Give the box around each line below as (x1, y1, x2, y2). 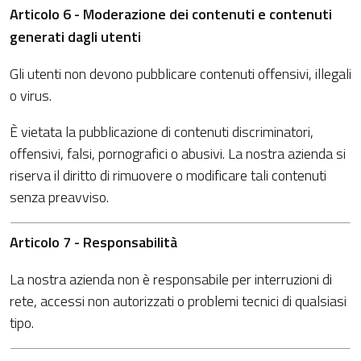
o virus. (10, 85, 52, 106)
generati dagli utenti (10, 26, 141, 48)
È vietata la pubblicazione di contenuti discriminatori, (10, 121, 313, 143)
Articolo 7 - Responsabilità (10, 231, 177, 253)
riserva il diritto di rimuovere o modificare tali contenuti (10, 164, 326, 186)
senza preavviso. (10, 186, 109, 208)
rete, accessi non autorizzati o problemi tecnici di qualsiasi (10, 290, 346, 312)
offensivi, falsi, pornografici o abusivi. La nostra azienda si (10, 143, 346, 164)
